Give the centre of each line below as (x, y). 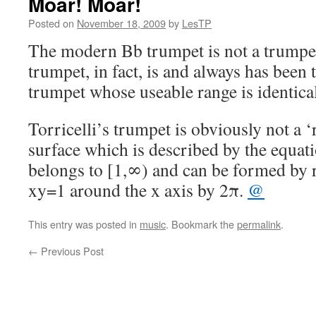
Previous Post (71, 251)
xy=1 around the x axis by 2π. (138, 190)
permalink (259, 224)
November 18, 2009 (121, 23)
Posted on (51, 23)
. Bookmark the (201, 224)
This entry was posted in (84, 224)
